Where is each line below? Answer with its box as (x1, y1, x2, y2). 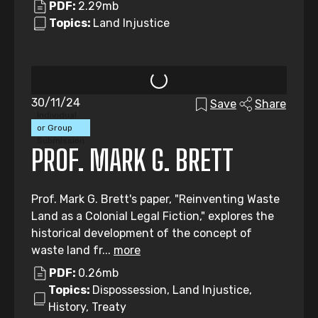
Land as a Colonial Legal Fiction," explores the (31, 209, 274, 223)
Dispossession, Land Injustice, (92, 283, 252, 297)
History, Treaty (48, 300, 126, 314)
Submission (37, 136, 84, 146)
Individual (37, 110, 77, 120)
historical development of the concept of (31, 226, 252, 240)
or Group (37, 123, 72, 133)
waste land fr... (31, 243, 111, 257)
